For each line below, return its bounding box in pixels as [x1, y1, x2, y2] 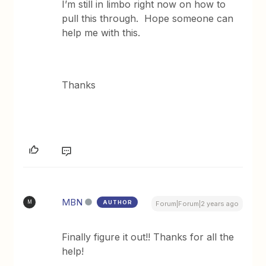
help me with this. [62, 26, 141, 39]
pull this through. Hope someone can [62, 12, 234, 24]
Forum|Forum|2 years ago [155, 199, 239, 208]
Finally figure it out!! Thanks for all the [62, 230, 235, 243]
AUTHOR [103, 198, 133, 205]
